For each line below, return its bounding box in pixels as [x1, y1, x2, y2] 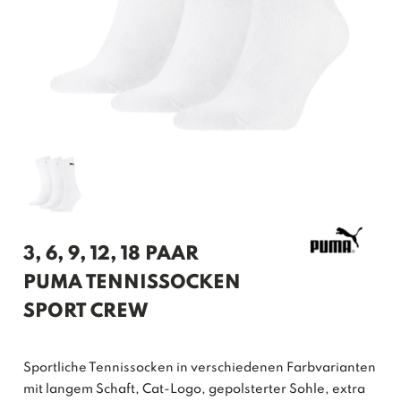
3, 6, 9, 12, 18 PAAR [23, 243, 200, 264]
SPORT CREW [23, 301, 149, 321]
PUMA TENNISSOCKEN [23, 272, 242, 293]
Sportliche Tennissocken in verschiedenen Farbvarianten [23, 361, 377, 374]
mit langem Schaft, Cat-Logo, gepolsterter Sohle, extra [23, 382, 366, 396]
